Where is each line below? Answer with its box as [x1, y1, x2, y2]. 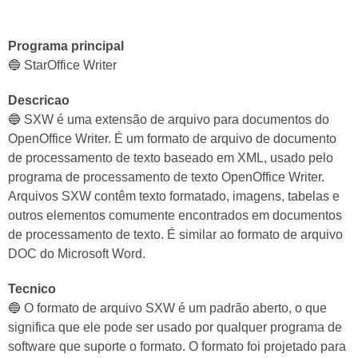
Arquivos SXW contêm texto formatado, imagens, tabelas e [8, 189, 340, 203]
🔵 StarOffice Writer [8, 58, 117, 72]
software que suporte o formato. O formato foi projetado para [8, 340, 346, 353]
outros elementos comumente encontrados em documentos [8, 209, 342, 222]
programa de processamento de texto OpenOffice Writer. [8, 170, 324, 184]
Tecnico [8, 282, 56, 296]
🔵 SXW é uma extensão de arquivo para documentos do [8, 113, 329, 126]
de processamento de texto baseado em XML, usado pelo [8, 151, 333, 165]
